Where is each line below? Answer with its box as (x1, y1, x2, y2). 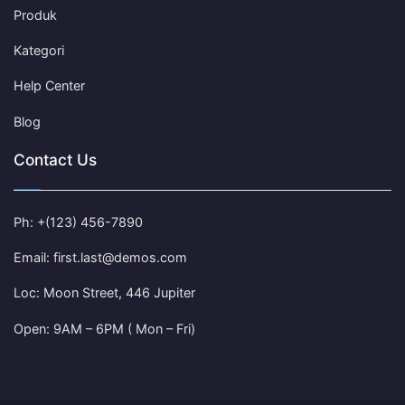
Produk (14, 6, 57, 23)
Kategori (14, 42, 64, 59)
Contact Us (14, 150, 97, 170)
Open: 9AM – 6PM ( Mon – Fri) (14, 320, 195, 336)
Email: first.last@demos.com (14, 250, 187, 266)
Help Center (14, 78, 85, 94)
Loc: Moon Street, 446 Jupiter (14, 285, 195, 301)
